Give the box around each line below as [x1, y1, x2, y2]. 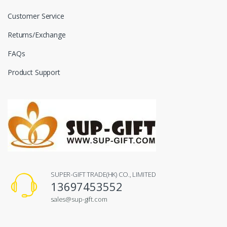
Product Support [8, 67, 60, 78]
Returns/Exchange [8, 30, 66, 40]
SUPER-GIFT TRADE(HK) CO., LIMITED [51, 170, 156, 179]
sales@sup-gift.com [51, 195, 107, 204]
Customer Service [8, 11, 64, 21]
